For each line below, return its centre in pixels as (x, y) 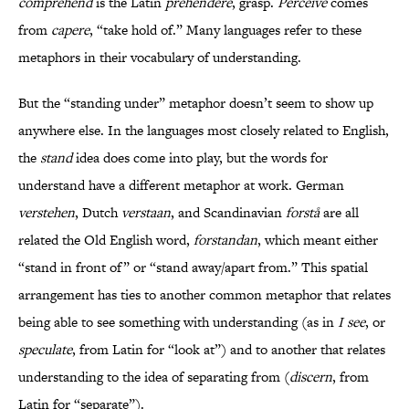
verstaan (146, 213)
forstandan (225, 240)
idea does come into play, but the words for (200, 158)
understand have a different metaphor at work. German (181, 185)
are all (339, 213)
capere (70, 30)
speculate (45, 350)
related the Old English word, (106, 240)
